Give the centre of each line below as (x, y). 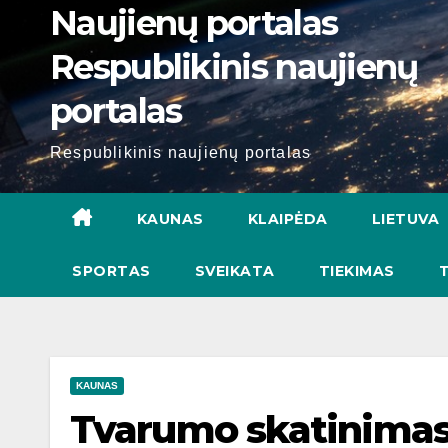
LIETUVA (405, 219)
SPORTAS (111, 271)
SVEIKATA (234, 271)
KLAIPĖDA (287, 219)
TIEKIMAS (356, 271)
